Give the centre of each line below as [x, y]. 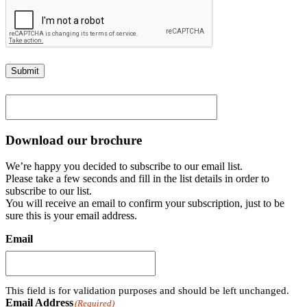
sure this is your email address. [71, 216]
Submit [25, 71]
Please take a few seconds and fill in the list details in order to [137, 179]
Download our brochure [74, 140]
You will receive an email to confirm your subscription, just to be [145, 204]
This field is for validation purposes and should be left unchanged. [147, 291]
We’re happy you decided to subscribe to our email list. [124, 167]
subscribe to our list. [49, 191]
